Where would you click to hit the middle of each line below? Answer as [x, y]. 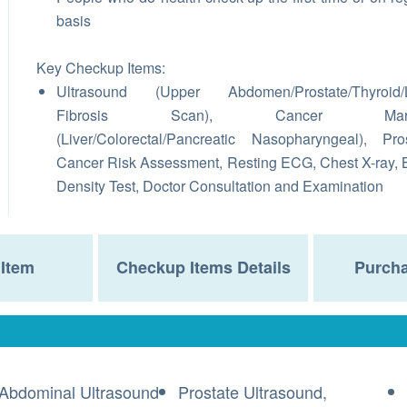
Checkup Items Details [203, 267]
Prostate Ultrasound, [253, 392]
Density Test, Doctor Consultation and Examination [220, 186]
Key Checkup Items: [101, 68]
